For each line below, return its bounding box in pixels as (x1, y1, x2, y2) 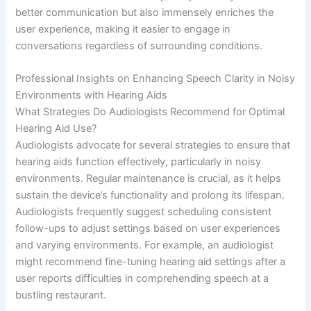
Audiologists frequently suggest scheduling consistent (15, 205, 272, 219)
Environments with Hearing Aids (15, 89, 168, 102)
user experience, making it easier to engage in (15, 22, 231, 35)
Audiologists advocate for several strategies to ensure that (15, 139, 291, 152)
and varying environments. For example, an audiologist (15, 239, 274, 252)
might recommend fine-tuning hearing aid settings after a (15, 255, 286, 269)
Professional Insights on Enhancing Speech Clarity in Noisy (15, 72, 296, 85)
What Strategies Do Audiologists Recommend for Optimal (15, 106, 285, 119)
